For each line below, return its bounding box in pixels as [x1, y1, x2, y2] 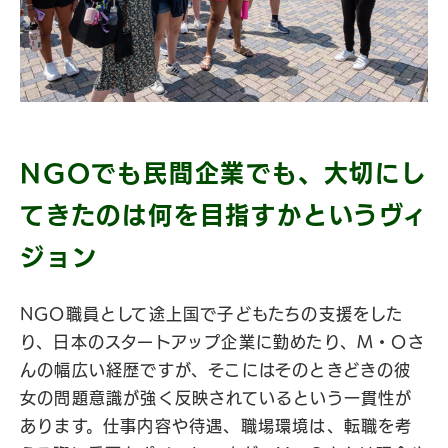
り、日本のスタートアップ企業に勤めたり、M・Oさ [20, 334, 425, 350]
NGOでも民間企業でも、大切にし [20, 161, 427, 185]
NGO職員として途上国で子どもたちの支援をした [20, 306, 404, 322]
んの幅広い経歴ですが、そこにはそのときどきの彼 [20, 362, 412, 378]
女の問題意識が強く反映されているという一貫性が [20, 390, 413, 406]
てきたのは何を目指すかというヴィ [20, 203, 428, 227]
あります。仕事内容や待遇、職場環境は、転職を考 [20, 418, 413, 434]
